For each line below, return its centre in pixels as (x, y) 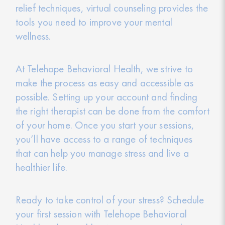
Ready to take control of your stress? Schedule (110, 199)
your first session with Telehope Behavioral (101, 213)
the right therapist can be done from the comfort (112, 110)
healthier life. (41, 167)
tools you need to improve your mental (94, 22)
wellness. (33, 36)
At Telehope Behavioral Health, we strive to (104, 68)
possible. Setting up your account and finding (106, 96)
